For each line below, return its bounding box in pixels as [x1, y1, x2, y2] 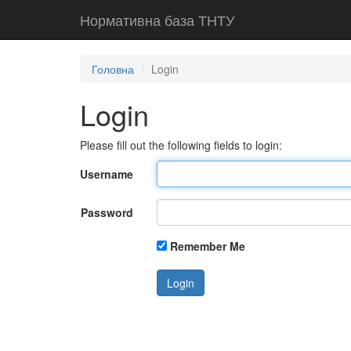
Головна [92, 61, 134, 77]
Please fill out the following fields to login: [80, 137, 282, 153]
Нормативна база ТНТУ [80, 9, 234, 30]
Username [80, 166, 133, 182]
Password [80, 204, 133, 220]
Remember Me [169, 238, 245, 254]
